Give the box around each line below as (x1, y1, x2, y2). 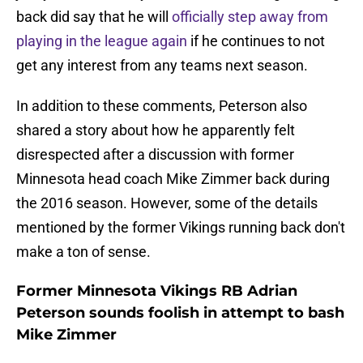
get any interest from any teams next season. (16, 57, 308, 75)
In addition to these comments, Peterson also (16, 97, 307, 115)
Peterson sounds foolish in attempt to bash (16, 304, 344, 322)
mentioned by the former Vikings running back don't (16, 219, 345, 237)
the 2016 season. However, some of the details (16, 194, 318, 212)
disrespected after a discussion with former (16, 146, 294, 164)
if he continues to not (187, 32, 325, 50)
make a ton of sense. (16, 243, 151, 261)
